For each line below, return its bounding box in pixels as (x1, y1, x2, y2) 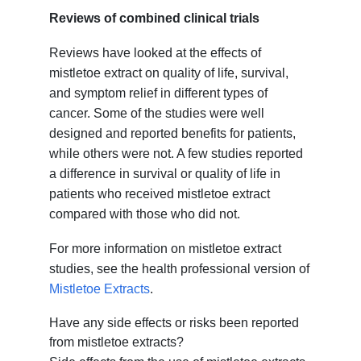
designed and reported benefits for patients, (49, 127, 297, 141)
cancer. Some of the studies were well (49, 106, 265, 121)
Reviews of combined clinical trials (49, 11, 260, 26)
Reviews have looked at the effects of (49, 46, 262, 60)
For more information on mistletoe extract (49, 242, 282, 256)
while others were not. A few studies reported (49, 147, 304, 161)
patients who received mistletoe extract (49, 187, 271, 201)
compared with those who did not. (49, 207, 241, 222)
